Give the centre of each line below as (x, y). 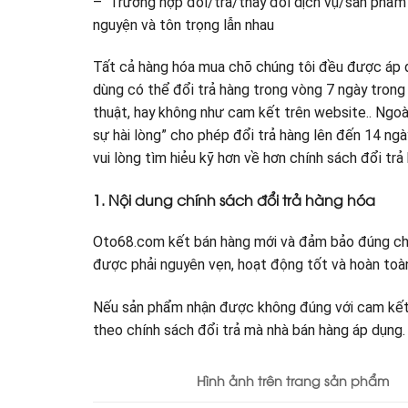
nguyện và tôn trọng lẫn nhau (184, 25)
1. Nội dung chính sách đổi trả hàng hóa (234, 199)
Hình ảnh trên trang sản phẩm (292, 381)
